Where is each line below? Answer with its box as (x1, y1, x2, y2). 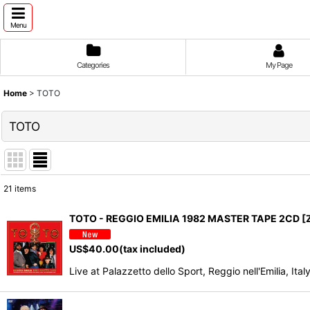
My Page (265, 60, 292, 70)
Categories (76, 60, 109, 70)
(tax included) (119, 242, 185, 255)
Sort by (14, 233, 47, 246)
